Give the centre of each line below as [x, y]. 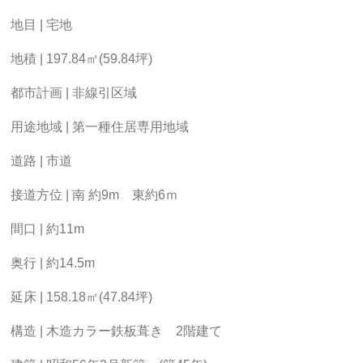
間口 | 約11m [47, 229]
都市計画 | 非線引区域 [74, 93]
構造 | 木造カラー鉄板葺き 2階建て [116, 331]
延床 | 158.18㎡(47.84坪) [81, 297]
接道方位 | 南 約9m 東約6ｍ [94, 195]
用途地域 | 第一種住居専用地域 [100, 127]
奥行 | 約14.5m [53, 263]
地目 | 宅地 [41, 25]
